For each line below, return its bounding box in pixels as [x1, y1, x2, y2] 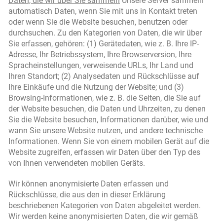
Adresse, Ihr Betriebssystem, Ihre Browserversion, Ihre [8, 50, 191, 59]
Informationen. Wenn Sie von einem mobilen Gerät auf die [8, 137, 209, 146]
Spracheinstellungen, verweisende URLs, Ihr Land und [8, 61, 193, 70]
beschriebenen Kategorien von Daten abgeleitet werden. [8, 201, 201, 210]
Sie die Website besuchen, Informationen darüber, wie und [8, 115, 208, 124]
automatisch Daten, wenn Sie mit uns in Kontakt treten [8, 6, 197, 16]
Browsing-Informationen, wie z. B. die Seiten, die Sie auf [8, 93, 201, 103]
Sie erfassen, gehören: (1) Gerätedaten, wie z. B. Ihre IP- [8, 39, 199, 48]
